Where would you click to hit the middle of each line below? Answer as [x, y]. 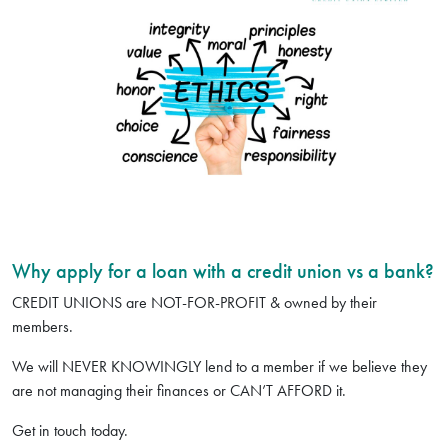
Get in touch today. [72, 431]
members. [46, 327]
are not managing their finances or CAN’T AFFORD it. [185, 391]
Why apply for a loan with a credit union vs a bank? [223, 271]
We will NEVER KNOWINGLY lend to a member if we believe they [219, 367]
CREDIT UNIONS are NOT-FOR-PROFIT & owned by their [194, 303]
